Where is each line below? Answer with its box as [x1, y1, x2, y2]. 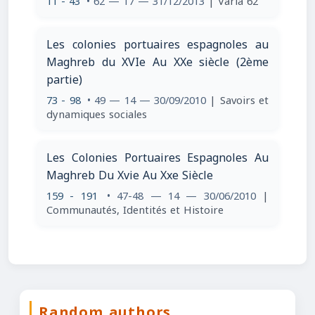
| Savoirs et [210, 91, 269, 110]
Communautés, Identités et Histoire [46, 200, 224, 220]
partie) [46, 69, 82, 91]
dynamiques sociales [46, 105, 147, 124]
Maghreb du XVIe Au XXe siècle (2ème [46, 51, 269, 73]
